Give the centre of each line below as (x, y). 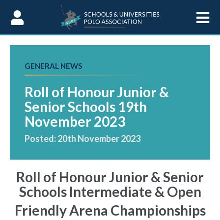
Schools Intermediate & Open (110, 192)
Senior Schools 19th (86, 107)
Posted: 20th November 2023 (82, 138)
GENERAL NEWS (54, 66)
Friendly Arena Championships (110, 210)
